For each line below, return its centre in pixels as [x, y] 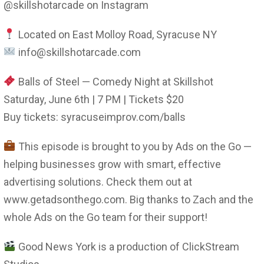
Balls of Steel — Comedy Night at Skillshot [114, 81]
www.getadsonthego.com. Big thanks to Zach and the [128, 199]
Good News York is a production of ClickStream [127, 246]
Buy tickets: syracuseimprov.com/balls [95, 117]
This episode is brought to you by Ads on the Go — [133, 146]
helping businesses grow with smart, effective [112, 164]
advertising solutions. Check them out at [98, 181]
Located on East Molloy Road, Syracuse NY [116, 34]
